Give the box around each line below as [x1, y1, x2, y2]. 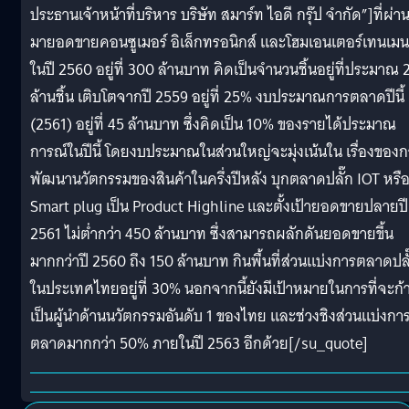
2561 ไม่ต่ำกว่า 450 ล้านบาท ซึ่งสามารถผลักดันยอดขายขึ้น [30, 220, 393, 247]
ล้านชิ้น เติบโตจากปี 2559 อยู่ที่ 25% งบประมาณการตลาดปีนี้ [30, 83, 404, 110]
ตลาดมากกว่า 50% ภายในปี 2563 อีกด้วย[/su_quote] [30, 330, 368, 357]
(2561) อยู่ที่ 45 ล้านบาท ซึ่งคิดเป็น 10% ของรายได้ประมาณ [30, 110, 396, 138]
